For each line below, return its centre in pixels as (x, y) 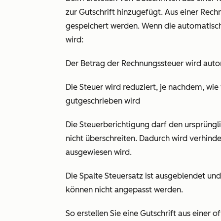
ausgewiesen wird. (99, 152)
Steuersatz (124, 176)
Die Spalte (85, 176)
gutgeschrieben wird (103, 101)
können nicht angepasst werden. (124, 190)
